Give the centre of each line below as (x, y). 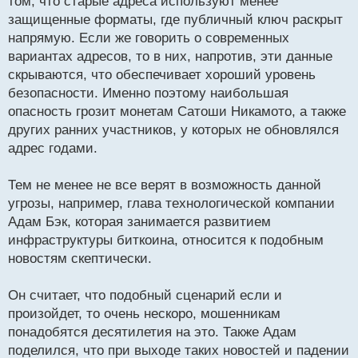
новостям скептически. (80, 258)
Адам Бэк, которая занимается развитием (139, 221)
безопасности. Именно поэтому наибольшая (148, 93)
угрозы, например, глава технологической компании (171, 203)
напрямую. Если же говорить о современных (149, 38)
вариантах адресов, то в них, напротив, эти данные (170, 56)
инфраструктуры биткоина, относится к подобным (166, 240)
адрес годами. (53, 148)
